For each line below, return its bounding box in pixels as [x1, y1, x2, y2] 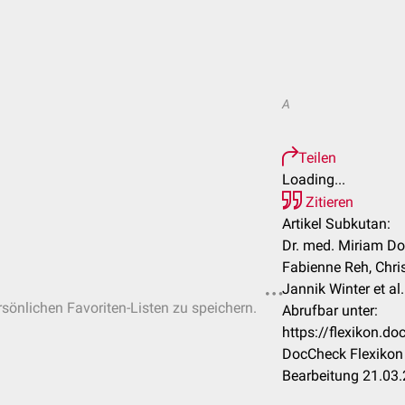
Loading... [282, 171, 345, 188]
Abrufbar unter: [282, 302, 378, 319]
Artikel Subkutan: [282, 215, 391, 232]
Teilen [298, 149, 336, 166]
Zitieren [302, 193, 353, 211]
